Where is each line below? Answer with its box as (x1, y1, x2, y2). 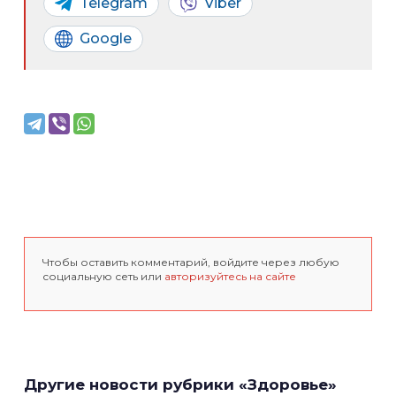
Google (80, 30, 132, 47)
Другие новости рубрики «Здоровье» (24, 376, 337, 393)
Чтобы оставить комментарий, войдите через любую (42, 255, 339, 269)
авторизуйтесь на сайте (164, 270, 296, 283)
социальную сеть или (42, 270, 164, 283)
